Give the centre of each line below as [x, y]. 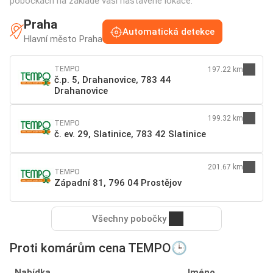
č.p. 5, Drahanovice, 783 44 [112, 80]
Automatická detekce [168, 31]
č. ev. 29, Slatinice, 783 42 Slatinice [130, 134]
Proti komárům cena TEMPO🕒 [98, 248]
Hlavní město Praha [63, 39]
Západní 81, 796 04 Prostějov [118, 183]
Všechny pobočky [129, 219]
